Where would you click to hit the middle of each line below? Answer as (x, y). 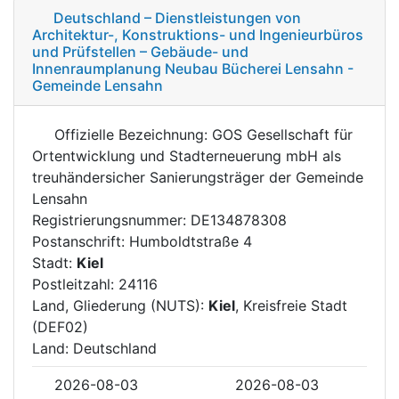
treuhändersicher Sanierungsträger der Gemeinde (198, 177)
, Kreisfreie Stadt (291, 305)
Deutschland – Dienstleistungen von (177, 17)
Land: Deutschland (94, 348)
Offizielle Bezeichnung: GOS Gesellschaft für (201, 134)
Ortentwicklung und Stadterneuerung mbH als (187, 155)
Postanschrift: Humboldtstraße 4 (142, 241)
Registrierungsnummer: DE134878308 (159, 220)
